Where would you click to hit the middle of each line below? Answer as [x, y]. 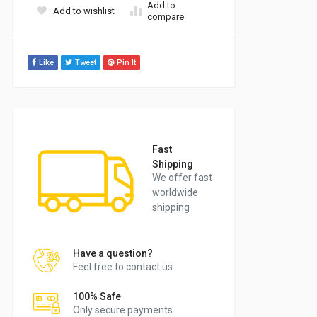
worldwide [175, 192]
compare [166, 17]
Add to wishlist [84, 11]
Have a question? [113, 254]
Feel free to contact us [123, 267]
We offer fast [182, 177]
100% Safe [97, 297]
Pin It [126, 63]
